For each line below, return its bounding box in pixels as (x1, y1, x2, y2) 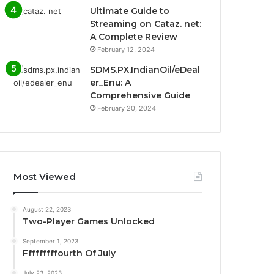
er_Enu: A (90, 76, 131, 88)
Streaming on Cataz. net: (90, 18, 202, 29)
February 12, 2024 (97, 45, 155, 54)
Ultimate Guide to (90, 5, 170, 17)
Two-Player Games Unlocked (23, 215, 155, 227)
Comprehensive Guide (90, 89, 191, 101)
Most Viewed (13, 170, 76, 182)
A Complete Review (90, 31, 178, 42)
